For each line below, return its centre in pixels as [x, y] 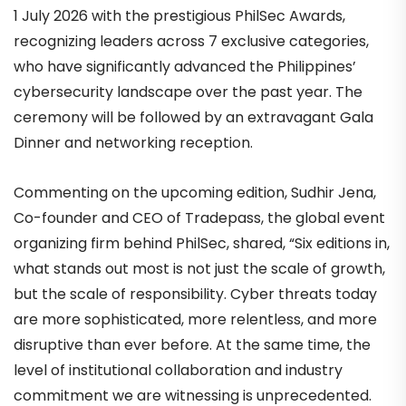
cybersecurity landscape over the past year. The [188, 92]
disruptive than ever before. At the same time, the [192, 344]
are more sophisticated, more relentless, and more [195, 319]
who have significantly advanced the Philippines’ [185, 66]
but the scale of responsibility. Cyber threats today [195, 294]
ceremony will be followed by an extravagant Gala [193, 117]
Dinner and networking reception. [133, 142]
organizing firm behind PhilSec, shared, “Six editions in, [202, 243]
